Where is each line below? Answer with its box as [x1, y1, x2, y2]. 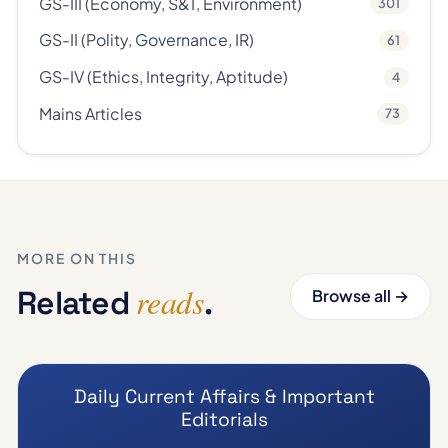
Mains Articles [39, 102, 143, 124]
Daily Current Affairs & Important [73, 383, 375, 409]
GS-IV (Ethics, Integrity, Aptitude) [39, 66, 289, 88]
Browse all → [311, 285, 409, 307]
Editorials [180, 406, 268, 432]
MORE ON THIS [17, 250, 138, 268]
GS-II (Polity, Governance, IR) [39, 29, 255, 51]
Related [17, 283, 137, 324]
